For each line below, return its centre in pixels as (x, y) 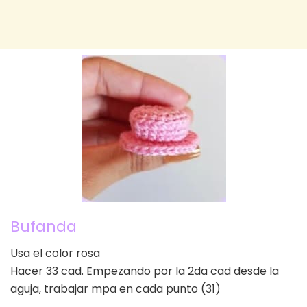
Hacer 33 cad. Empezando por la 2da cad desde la (145, 271)
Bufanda (44, 227)
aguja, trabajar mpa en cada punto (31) (115, 289)
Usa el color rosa (55, 254)
